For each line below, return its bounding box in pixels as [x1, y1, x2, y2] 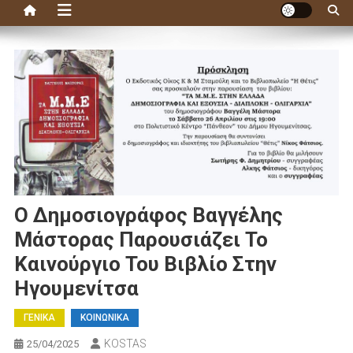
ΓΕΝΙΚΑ [23, 311, 55, 323]
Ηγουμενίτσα [13, 276, 139, 300]
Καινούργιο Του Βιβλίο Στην [13, 251, 277, 276]
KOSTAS [103, 336, 147, 350]
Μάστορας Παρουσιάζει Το [13, 227, 268, 251]
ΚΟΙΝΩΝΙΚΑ [80, 311, 129, 323]
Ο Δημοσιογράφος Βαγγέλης [13, 203, 283, 227]
